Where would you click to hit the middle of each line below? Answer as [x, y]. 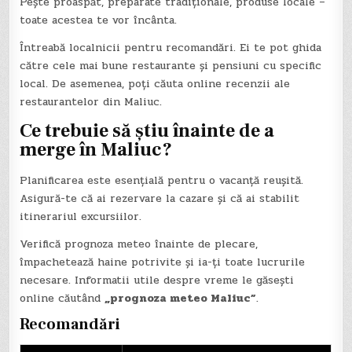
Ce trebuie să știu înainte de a [147, 131]
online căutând [62, 298]
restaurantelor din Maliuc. [91, 101]
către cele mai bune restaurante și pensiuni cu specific [171, 65]
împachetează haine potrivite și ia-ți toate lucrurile [163, 262]
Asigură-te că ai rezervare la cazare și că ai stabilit [160, 198]
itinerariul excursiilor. [81, 216]
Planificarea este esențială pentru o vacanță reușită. [162, 180]
